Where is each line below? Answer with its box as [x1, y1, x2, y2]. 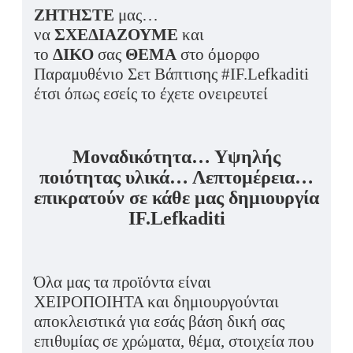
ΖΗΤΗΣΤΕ [34, 6, 114, 25]
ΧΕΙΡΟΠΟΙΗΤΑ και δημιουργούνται [34, 292, 279, 312]
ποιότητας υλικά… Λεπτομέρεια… [39, 167, 314, 188]
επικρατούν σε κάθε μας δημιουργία [34, 188, 319, 209]
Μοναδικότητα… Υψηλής [72, 147, 281, 168]
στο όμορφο [176, 45, 260, 65]
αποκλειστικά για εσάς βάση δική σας [34, 312, 284, 332]
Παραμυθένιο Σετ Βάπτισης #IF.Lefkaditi [34, 65, 309, 84]
